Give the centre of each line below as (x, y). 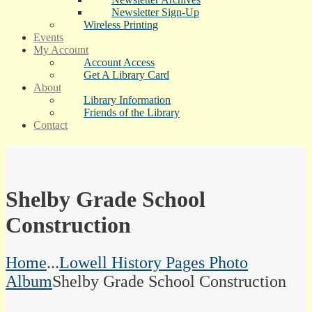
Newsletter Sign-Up (155, 12)
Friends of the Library (132, 112)
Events (48, 37)
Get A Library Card (126, 75)
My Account (61, 50)
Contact (50, 125)
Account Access (119, 62)
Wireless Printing (121, 25)
